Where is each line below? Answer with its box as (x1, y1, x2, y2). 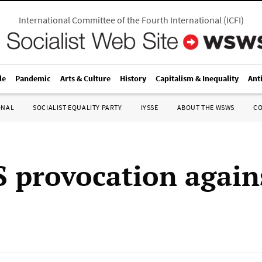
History (120, 73, 146, 84)
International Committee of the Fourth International (18, 14, 222, 26)
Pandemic (15, 73, 51, 84)
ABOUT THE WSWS (177, 103, 235, 112)
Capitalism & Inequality (156, 73, 239, 84)
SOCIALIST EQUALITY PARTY (33, 103, 122, 112)
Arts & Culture (60, 73, 111, 84)
